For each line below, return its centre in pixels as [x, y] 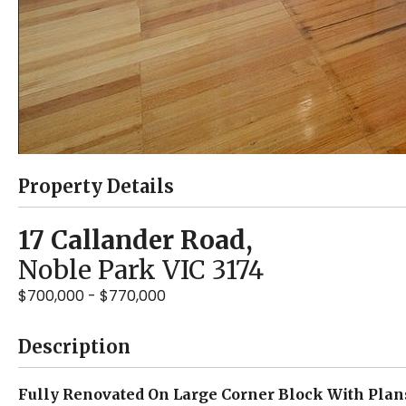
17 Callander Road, [135, 241]
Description [74, 347]
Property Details [96, 187]
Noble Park [87, 271]
